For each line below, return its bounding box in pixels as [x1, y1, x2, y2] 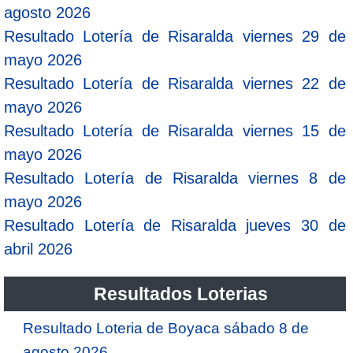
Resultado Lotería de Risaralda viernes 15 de [4, 121, 346, 139]
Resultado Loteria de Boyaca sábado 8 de [23, 319, 309, 336]
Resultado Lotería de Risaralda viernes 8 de [4, 169, 346, 187]
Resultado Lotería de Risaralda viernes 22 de [4, 74, 346, 92]
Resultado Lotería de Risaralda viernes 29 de [4, 27, 346, 45]
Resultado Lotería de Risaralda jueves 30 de [4, 216, 346, 234]
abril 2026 [4, 240, 72, 258]
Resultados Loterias [93, 283, 268, 304]
